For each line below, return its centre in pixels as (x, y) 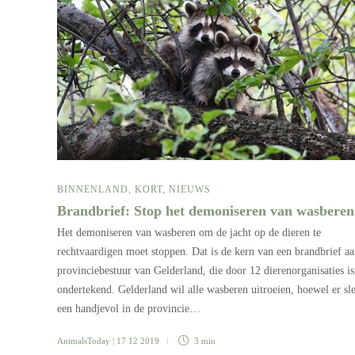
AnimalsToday (84, 340)
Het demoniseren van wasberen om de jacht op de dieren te (189, 232)
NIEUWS (190, 189)
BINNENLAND (93, 189)
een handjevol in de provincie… (129, 308)
